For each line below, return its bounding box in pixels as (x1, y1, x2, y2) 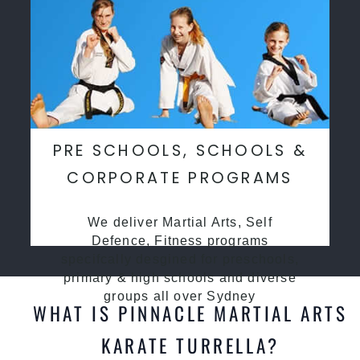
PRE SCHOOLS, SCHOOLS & (52, 139, 308, 162)
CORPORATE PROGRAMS (67, 166, 293, 189)
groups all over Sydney (104, 288, 256, 303)
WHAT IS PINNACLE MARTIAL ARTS (33, 298, 348, 327)
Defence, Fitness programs (91, 233, 269, 247)
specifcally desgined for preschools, (60, 252, 300, 266)
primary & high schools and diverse (63, 270, 297, 284)
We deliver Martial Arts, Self (88, 215, 272, 229)
